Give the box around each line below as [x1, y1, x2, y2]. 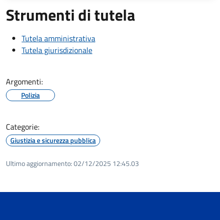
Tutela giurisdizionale [22, 44, 92, 56]
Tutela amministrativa [22, 32, 95, 44]
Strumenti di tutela [6, 2, 135, 27]
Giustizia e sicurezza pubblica [10, 135, 96, 145]
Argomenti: [6, 75, 43, 87]
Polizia [21, 89, 40, 100]
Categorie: [6, 120, 39, 133]
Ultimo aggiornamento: [6, 158, 72, 168]
